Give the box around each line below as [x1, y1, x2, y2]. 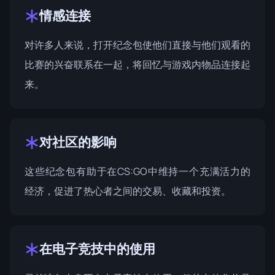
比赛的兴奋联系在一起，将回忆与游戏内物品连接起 [25, 58, 250, 71]
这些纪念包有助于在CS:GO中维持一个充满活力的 [25, 165, 250, 178]
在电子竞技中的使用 [39, 240, 155, 257]
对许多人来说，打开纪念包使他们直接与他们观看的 [25, 38, 250, 52]
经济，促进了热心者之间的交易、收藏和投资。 [25, 184, 231, 198]
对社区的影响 [39, 133, 117, 150]
